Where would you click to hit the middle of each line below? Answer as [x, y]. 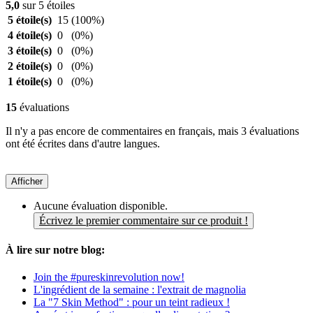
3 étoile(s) [30, 50]
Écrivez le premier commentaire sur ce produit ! [144, 220]
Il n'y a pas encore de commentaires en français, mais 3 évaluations [152, 131]
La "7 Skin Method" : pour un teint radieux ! [132, 303]
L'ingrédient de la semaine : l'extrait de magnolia [140, 290]
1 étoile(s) [30, 81]
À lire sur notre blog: [55, 250]
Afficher [27, 181]
